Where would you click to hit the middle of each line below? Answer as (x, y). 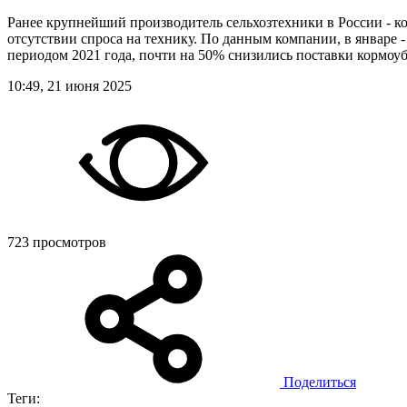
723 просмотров (57, 242)
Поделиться (320, 382)
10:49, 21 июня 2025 (69, 85)
